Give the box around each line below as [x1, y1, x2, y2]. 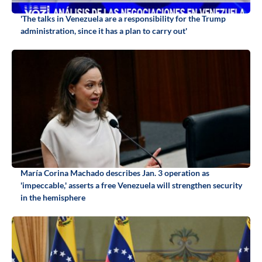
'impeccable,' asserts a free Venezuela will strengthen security [20, 180, 242, 191]
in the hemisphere [20, 192, 85, 203]
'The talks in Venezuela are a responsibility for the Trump [20, 13, 226, 24]
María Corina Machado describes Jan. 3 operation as [20, 168, 209, 178]
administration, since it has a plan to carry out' [20, 26, 187, 36]
